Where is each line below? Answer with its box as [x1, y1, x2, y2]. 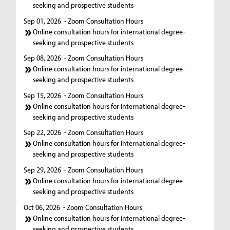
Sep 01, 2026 [24, 15, 62, 26]
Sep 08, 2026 [24, 53, 62, 63]
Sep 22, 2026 [24, 127, 62, 138]
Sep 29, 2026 [24, 165, 62, 175]
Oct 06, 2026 [24, 202, 61, 212]
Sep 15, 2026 [24, 90, 62, 100]
